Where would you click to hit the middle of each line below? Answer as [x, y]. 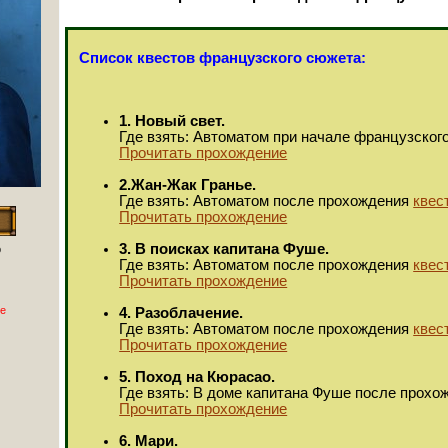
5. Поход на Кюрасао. [197, 376]
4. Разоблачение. [181, 312]
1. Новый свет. [172, 120]
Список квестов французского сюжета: [223, 58]
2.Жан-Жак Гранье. [188, 184]
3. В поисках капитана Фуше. [224, 248]
